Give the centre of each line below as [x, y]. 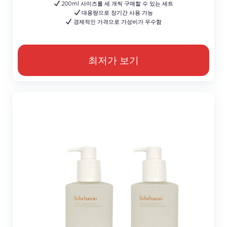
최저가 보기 [113, 60]
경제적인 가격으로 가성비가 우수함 [117, 22]
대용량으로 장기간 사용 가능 [117, 12]
